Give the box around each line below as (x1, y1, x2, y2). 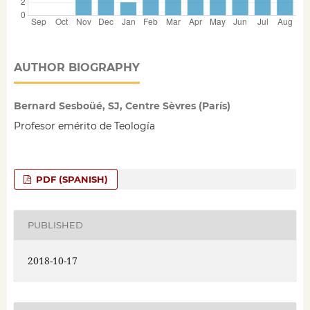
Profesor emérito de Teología (13, 119, 155, 132)
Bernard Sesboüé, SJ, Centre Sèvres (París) (13, 99, 230, 112)
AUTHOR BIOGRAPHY (13, 60, 140, 74)
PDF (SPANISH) (33, 173, 109, 185)
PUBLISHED (27, 219, 83, 231)
